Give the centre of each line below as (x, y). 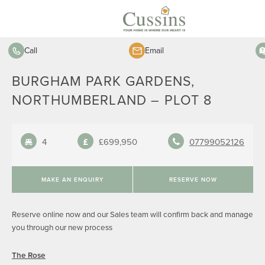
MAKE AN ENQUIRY (72, 180)
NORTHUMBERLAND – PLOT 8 (112, 99)
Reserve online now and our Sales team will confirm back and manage (132, 214)
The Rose (29, 255)
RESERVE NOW (193, 180)
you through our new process (62, 227)
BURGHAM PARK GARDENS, (104, 80)
